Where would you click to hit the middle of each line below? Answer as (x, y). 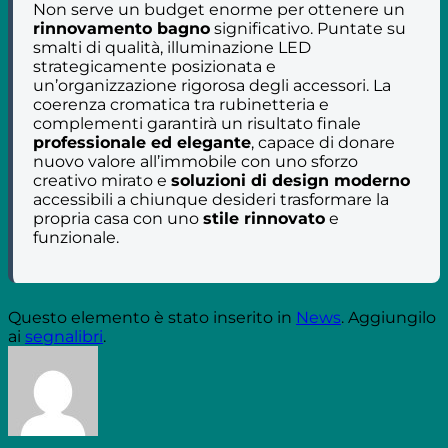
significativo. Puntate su (308, 28)
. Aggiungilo (388, 317)
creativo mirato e (102, 180)
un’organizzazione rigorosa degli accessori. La (212, 85)
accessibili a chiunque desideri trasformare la (211, 199)
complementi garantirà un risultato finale (197, 123)
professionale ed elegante (142, 142)
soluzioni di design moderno (290, 180)
